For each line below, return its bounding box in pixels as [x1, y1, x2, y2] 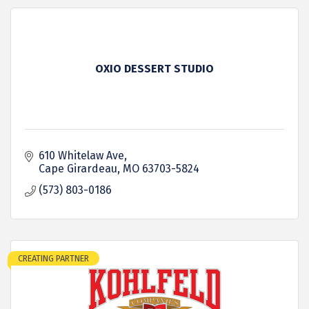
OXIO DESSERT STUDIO [95, 62, 214, 75]
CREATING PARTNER [18, 253, 89, 263]
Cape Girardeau [39, 162, 117, 175]
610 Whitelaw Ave [39, 149, 124, 162]
